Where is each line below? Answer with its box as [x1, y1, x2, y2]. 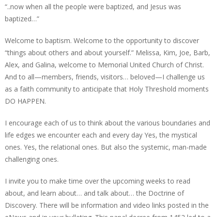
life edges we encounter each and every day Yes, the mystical [5, 130, 197, 139]
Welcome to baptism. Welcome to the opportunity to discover [5, 36, 199, 45]
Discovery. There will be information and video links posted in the [5, 201, 209, 210]
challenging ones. [5, 155, 59, 164]
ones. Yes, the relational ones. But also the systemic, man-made [5, 142, 207, 152]
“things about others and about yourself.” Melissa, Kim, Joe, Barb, [5, 48, 210, 57]
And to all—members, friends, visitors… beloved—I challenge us [5, 72, 205, 81]
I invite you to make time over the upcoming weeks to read [5, 176, 190, 186]
